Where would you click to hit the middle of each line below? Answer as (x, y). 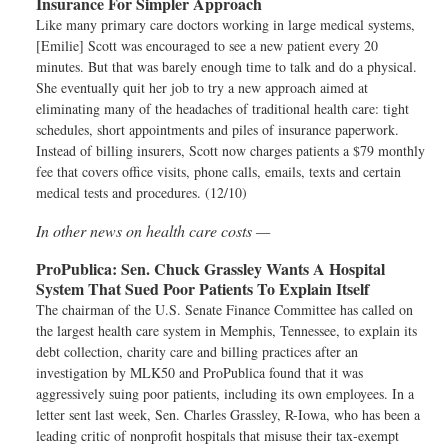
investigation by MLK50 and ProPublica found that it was (199, 372)
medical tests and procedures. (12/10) (141, 192)
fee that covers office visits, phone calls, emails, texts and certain (218, 171)
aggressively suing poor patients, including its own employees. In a (225, 393)
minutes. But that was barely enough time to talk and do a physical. (226, 66)
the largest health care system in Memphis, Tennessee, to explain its (226, 330)
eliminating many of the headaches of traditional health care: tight (222, 108)
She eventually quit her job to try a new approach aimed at (202, 87)
